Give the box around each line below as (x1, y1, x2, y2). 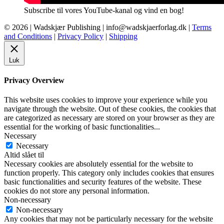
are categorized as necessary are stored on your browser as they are (4, 113, 214, 122)
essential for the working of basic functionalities (4, 122, 154, 131)
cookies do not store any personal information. (4, 186, 149, 195)
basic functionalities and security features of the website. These (4, 177, 201, 186)
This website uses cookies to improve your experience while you (4, 95, 207, 104)
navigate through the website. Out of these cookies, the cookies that (4, 104, 216, 113)
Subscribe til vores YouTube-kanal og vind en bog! (24, 5, 184, 14)
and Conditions (4, 31, 52, 40)
